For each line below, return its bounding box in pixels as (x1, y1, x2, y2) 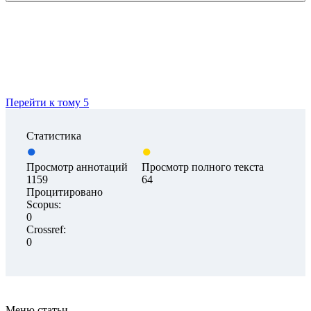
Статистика (26, 130, 81, 142)
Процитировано (26, 186, 103, 199)
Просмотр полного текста (142, 161, 264, 174)
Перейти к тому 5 (6, 96, 89, 109)
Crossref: (26, 224, 66, 236)
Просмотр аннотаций (26, 161, 128, 174)
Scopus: (26, 199, 61, 211)
